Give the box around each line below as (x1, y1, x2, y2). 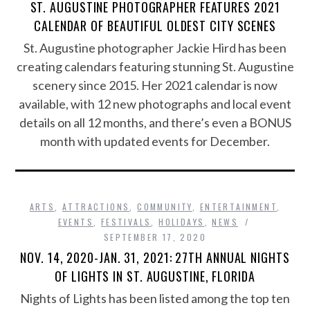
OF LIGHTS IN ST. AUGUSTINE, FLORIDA (55, 267, 255, 286)
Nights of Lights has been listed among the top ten (20, 291, 290, 307)
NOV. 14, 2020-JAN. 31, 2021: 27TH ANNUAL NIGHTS (20, 248, 290, 267)
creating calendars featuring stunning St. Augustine (16, 59, 294, 75)
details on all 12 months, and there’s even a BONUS (19, 115, 291, 131)
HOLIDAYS (158, 216, 205, 228)
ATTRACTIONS (62, 201, 130, 213)
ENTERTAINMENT (199, 201, 277, 213)
